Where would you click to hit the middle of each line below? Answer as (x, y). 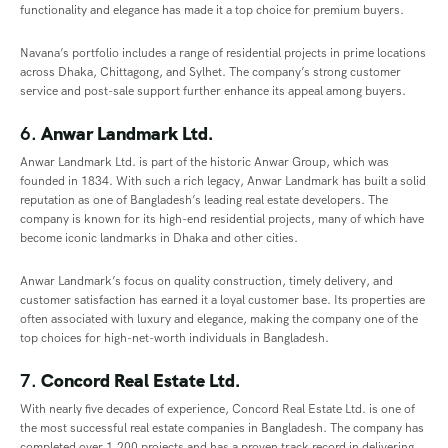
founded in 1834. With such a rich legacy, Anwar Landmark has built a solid (223, 181)
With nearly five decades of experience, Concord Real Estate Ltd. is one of (217, 409)
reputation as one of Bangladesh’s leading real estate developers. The (204, 200)
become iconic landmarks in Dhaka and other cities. (159, 238)
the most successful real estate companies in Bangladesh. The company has (222, 428)
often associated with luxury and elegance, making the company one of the (219, 319)
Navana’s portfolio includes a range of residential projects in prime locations (223, 53)
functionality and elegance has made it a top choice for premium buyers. (212, 10)
